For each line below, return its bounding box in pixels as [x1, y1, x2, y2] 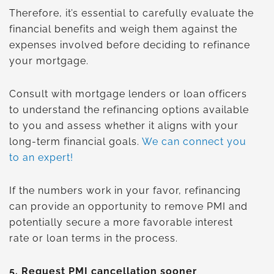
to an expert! [9, 151, 73, 163]
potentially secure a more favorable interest [9, 216, 233, 228]
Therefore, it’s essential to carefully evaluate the [9, 7, 254, 19]
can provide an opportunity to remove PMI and [9, 200, 248, 212]
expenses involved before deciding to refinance [9, 39, 250, 51]
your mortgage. [9, 54, 89, 67]
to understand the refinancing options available [9, 103, 249, 116]
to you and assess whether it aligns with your [9, 119, 239, 131]
